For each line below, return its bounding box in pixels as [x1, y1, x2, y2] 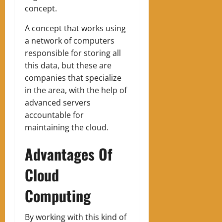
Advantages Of [25, 142, 112, 165]
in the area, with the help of [25, 84, 127, 96]
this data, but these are [25, 59, 111, 71]
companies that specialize [25, 72, 121, 83]
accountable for [25, 109, 84, 120]
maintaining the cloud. [25, 121, 109, 133]
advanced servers [25, 97, 91, 108]
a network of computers [25, 35, 114, 46]
